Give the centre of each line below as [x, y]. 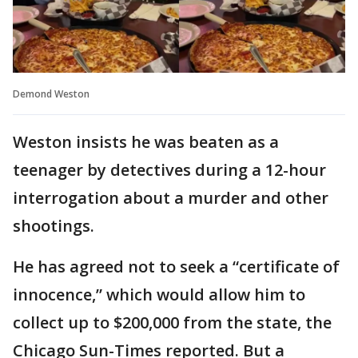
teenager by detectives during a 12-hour [169, 169]
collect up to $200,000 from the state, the [172, 322]
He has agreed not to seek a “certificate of [176, 266]
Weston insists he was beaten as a [146, 141]
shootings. [54, 225]
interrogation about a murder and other [171, 197]
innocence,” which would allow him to [159, 294]
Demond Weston [51, 93]
